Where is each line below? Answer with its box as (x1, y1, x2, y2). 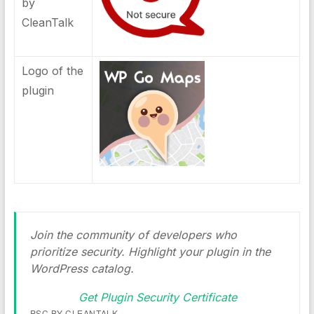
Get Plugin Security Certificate (78, 290, 237, 304)
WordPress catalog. (29, 261, 134, 275)
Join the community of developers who (29, 228, 237, 242)
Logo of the (21, 64, 83, 78)
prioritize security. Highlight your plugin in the (29, 245, 271, 259)
